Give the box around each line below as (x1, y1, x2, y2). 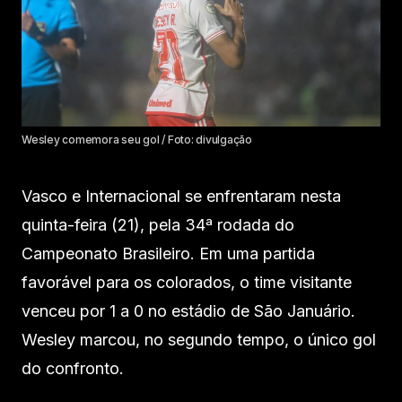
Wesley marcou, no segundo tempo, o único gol (22, 329, 376, 349)
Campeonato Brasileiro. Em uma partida (22, 243, 315, 263)
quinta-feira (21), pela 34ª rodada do (22, 214, 294, 234)
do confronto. (22, 358, 124, 378)
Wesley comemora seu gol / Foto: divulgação (22, 132, 252, 146)
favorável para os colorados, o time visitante (22, 272, 352, 292)
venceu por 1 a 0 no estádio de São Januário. (22, 301, 355, 320)
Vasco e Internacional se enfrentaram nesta (22, 186, 341, 205)
